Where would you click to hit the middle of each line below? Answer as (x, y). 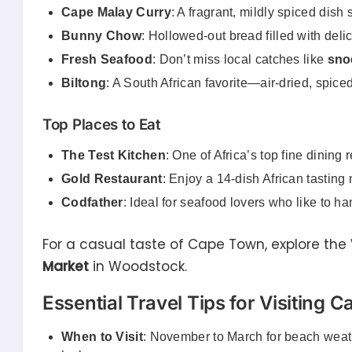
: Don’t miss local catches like (240, 60)
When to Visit (102, 337)
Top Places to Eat (102, 125)
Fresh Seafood (107, 60)
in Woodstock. (138, 267)
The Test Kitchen (114, 156)
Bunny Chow (101, 36)
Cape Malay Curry (116, 13)
